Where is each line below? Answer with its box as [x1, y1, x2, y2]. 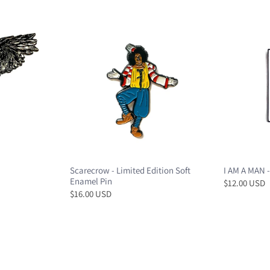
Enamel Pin [70, 175, 113, 187]
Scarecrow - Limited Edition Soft [70, 164, 191, 176]
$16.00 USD [70, 187, 112, 199]
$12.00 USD [224, 177, 266, 189]
